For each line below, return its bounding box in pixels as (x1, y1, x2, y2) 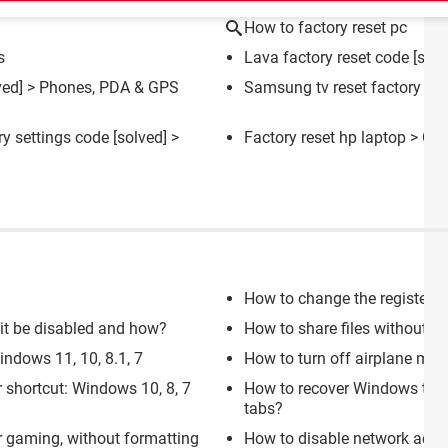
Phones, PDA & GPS (39, 77, 179, 97)
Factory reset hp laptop (244, 127, 406, 147)
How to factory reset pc (244, 17, 407, 37)
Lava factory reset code (244, 47, 409, 67)
